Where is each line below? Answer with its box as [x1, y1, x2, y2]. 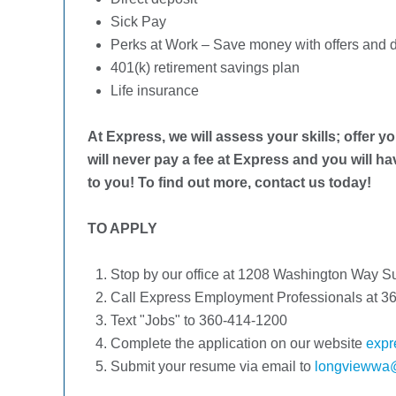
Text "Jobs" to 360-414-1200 [110, 312, 287, 328]
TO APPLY [88, 220, 157, 236]
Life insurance [110, 82, 199, 98]
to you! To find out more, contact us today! [88, 174, 371, 190]
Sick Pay [110, 13, 166, 29]
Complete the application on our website [110, 335, 366, 351]
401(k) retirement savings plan [110, 59, 300, 75]
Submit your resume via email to [110, 358, 315, 374]
